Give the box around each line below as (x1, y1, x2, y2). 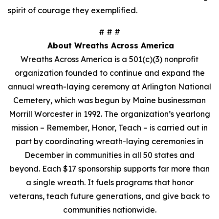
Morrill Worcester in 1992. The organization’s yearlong (9, 109, 210, 119)
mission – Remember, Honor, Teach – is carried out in (11, 123, 208, 132)
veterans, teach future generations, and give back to (9, 191, 210, 201)
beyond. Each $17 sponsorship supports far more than (9, 164, 210, 174)
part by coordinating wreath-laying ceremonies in (16, 136, 203, 146)
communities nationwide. (63, 205, 156, 215)
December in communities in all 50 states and (24, 150, 195, 160)
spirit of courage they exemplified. (8, 5, 137, 15)
